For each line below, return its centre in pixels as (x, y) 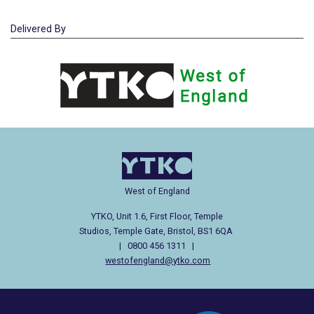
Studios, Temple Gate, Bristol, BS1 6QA (157, 231)
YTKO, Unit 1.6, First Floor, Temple (157, 216)
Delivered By (38, 29)
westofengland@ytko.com (158, 260)
